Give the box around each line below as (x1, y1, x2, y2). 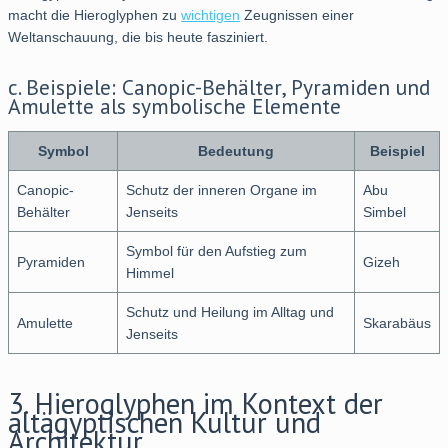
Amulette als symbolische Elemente (8, 92, 341, 121)
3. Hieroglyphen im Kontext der (8, 385, 383, 423)
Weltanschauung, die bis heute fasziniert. (8, 29, 268, 46)
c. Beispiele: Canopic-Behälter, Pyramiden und (8, 73, 430, 102)
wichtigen (181, 7, 240, 24)
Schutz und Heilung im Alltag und (126, 304, 334, 321)
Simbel (363, 204, 406, 221)
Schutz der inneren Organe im (126, 182, 317, 199)
